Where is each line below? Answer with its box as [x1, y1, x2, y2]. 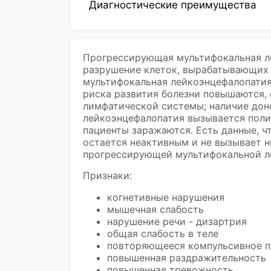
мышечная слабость [107, 203, 204, 215]
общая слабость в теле [107, 227, 218, 240]
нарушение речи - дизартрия [107, 215, 247, 227]
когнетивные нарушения [107, 191, 224, 203]
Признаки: [83, 169, 132, 181]
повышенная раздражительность [107, 252, 266, 264]
